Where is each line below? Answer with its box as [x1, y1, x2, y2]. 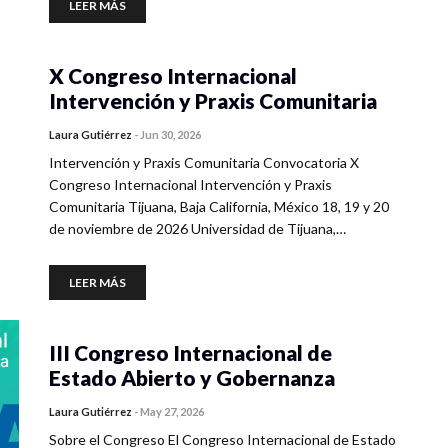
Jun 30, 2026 [140, 128, 201, 141]
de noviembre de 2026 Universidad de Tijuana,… [49, 220, 346, 237]
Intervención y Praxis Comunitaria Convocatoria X [49, 154, 359, 171]
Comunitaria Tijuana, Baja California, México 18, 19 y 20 [49, 198, 389, 215]
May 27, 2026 [140, 405, 204, 418]
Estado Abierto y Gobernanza [49, 365, 335, 390]
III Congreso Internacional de [49, 340, 332, 365]
